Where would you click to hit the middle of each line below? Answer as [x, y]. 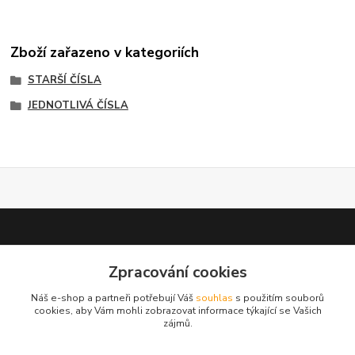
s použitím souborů [279, 298]
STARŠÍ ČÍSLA [64, 80]
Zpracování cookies [177, 272]
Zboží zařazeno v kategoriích [105, 52]
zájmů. [177, 323]
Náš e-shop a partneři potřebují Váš [113, 298]
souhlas [214, 298]
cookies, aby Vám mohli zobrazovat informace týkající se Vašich [177, 311]
